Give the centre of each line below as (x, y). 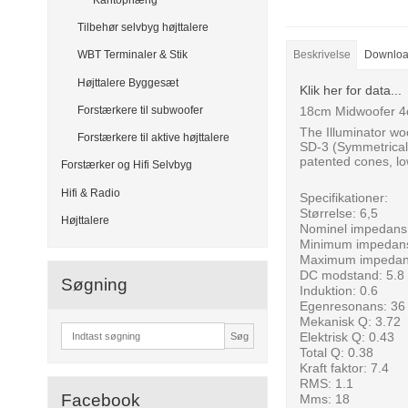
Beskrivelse (321, 55)
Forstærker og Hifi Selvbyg (127, 165)
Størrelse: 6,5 (339, 213)
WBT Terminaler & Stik (132, 55)
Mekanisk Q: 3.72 (351, 321)
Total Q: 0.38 (337, 352)
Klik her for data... (351, 90)
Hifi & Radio (91, 193)
